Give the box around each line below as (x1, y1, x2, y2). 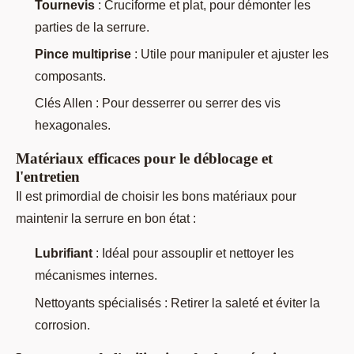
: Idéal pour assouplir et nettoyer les (92, 247, 294, 261)
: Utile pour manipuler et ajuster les (131, 47, 329, 61)
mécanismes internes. (35, 269, 157, 283)
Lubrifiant (35, 247, 92, 261)
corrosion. (35, 318, 90, 332)
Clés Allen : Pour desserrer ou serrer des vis (35, 96, 281, 111)
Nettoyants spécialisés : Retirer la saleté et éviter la (35, 296, 320, 310)
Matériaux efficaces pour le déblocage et (16, 150, 273, 168)
